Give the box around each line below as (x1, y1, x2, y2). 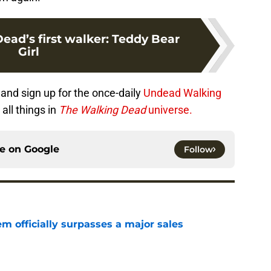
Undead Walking (143, 87, 221, 100)
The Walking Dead (56, 103, 146, 117)
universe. (146, 103, 192, 117)
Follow (184, 144, 213, 155)
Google (24, 143, 59, 155)
